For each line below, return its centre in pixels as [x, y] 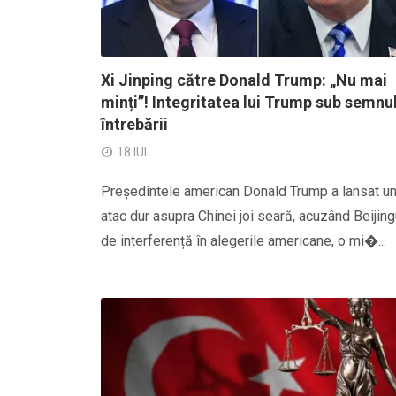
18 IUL [133, 152]
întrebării [134, 124]
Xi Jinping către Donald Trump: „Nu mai [244, 80]
